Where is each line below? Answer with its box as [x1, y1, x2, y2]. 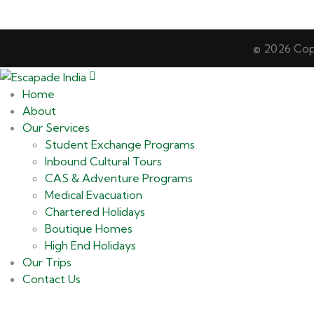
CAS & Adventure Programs [45, 171, 193, 186]
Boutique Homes [45, 221, 132, 236]
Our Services [22, 121, 90, 135]
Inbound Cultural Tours [45, 154, 162, 169]
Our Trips [22, 255, 71, 270]
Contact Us [22, 272, 81, 287]
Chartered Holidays [45, 205, 145, 219]
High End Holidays [45, 238, 136, 253]
